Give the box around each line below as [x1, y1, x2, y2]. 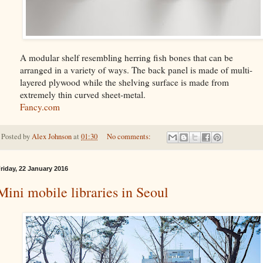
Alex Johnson [32, 131, 72, 141]
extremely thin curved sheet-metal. [20, 88, 146, 100]
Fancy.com [20, 100, 60, 113]
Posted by [1, 131, 32, 141]
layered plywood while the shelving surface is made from [20, 76, 229, 88]
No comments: [106, 131, 153, 141]
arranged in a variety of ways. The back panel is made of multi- [20, 63, 252, 76]
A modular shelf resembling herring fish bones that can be [20, 51, 233, 63]
